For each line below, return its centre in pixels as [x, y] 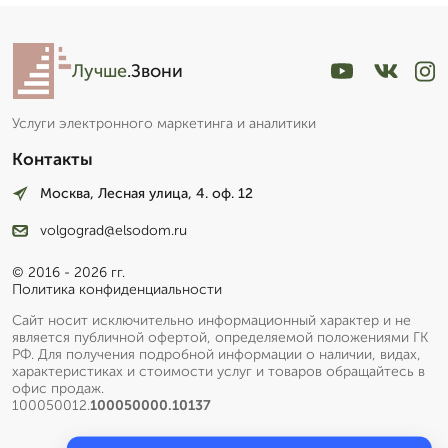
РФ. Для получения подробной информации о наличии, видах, [216, 354]
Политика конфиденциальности [117, 289]
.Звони [155, 71]
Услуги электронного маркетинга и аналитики [164, 124]
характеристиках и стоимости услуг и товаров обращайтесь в [218, 371]
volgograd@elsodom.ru [113, 230]
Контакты [52, 159]
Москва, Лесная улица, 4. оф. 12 [146, 194]
